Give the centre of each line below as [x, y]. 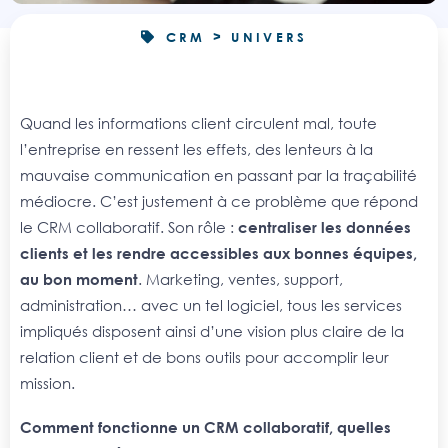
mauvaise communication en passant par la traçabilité [218, 175]
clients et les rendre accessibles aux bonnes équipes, [218, 253]
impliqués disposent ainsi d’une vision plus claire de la [212, 331]
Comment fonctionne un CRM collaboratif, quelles [205, 426]
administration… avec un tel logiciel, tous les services [211, 305]
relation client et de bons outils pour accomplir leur [204, 357]
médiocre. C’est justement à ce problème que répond [219, 201]
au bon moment [79, 279]
